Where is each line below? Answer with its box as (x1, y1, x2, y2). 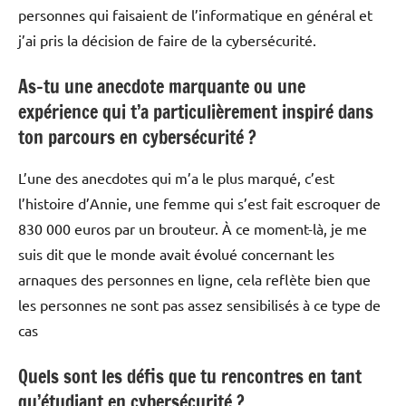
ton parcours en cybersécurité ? (18, 123, 256, 150)
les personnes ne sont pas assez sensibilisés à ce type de (18, 295, 381, 314)
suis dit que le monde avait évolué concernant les (18, 244, 334, 263)
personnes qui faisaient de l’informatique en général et (18, 5, 372, 24)
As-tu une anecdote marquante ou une (18, 72, 305, 100)
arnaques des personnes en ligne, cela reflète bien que (18, 269, 371, 288)
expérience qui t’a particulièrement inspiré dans (18, 98, 373, 125)
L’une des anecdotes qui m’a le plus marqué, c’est (18, 168, 334, 187)
